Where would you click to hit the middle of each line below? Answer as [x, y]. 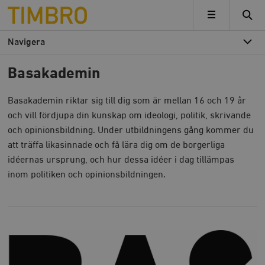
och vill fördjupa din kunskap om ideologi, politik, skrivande [130, 116]
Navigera [27, 42]
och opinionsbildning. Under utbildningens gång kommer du [131, 130]
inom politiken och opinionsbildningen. [87, 175]
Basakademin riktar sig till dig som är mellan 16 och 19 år [127, 101]
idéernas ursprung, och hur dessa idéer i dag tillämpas [121, 160]
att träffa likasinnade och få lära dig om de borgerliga [117, 145]
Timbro [22, 10]
